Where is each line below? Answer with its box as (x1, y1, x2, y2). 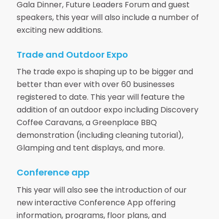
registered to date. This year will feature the (16, 91, 185, 103)
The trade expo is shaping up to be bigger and (16, 66, 193, 78)
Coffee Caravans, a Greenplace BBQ (16, 117, 157, 129)
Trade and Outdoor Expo (16, 48, 128, 61)
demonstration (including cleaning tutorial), (16, 130, 183, 141)
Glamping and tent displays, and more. (16, 142, 165, 154)
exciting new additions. (16, 24, 103, 36)
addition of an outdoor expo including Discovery (16, 104, 198, 116)
